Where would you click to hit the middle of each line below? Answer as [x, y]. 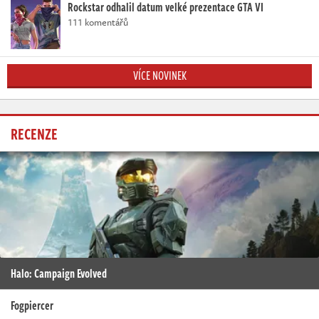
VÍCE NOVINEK [159, 75]
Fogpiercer [32, 305]
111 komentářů [98, 22]
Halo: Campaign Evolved [59, 273]
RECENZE [34, 133]
